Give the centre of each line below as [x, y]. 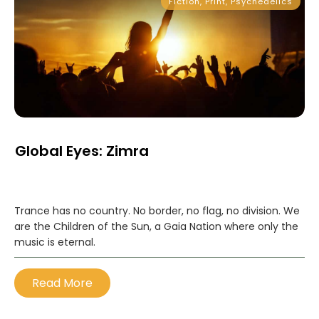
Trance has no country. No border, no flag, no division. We [157, 211]
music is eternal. [55, 242]
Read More [62, 283]
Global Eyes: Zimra [82, 151]
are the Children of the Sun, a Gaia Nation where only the [156, 226]
